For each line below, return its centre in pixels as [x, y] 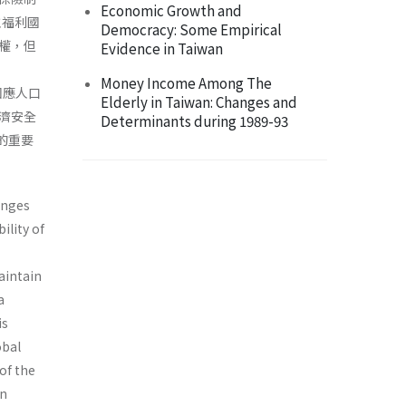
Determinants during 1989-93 [194, 121]
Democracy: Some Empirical [191, 29]
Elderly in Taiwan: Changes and [199, 102]
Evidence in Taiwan [162, 48]
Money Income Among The [186, 83]
